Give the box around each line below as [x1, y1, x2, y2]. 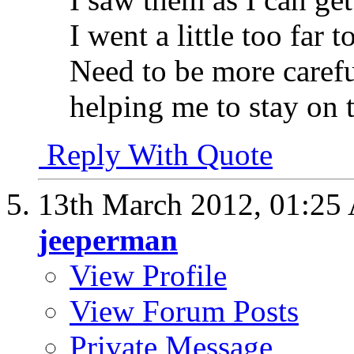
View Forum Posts [70, 293, 299, 328]
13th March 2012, [38, 186, 269, 221]
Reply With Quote [39, 137, 273, 171]
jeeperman [38, 222, 178, 257]
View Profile [70, 258, 227, 292]
